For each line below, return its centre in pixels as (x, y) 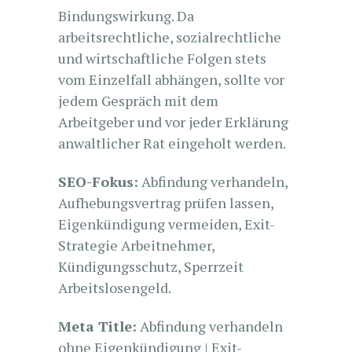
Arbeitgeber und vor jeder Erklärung (173, 122)
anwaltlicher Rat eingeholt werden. (172, 143)
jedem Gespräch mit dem (138, 101)
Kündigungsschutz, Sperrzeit (151, 266)
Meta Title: (97, 326)
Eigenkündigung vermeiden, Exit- (167, 224)
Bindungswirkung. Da (126, 16)
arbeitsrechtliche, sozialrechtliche (170, 37)
